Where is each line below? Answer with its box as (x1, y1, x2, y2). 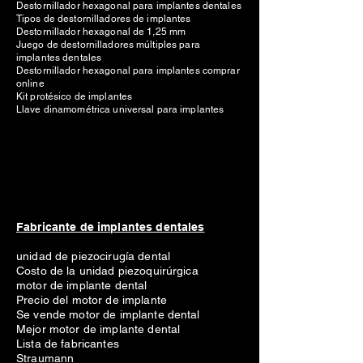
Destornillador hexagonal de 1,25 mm (16, 26, 186, 37)
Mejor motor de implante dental (16, 322, 181, 335)
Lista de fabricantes (16, 337, 119, 350)
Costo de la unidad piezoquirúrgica (16, 264, 199, 277)
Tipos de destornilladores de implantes (16, 13, 191, 24)
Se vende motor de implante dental (16, 308, 200, 321)
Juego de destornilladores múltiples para (16, 39, 200, 50)
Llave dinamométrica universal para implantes (16, 104, 224, 115)
